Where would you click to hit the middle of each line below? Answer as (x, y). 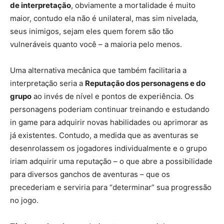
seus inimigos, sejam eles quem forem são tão (92, 31)
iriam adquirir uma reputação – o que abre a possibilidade (111, 161)
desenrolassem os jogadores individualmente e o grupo (108, 148)
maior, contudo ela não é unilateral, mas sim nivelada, (104, 18)
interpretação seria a (47, 83)
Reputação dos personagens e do (145, 83)
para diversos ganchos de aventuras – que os (90, 174)
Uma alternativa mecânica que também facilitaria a (98, 70)
